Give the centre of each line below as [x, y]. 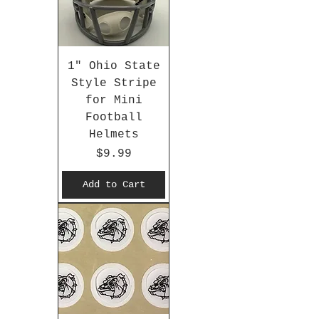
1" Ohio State [114, 67]
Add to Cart [114, 185]
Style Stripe [114, 84]
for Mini [114, 101]
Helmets [114, 135]
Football [114, 118]
